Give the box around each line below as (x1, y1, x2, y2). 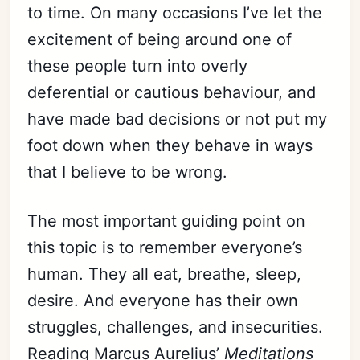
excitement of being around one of (27, 30, 292, 49)
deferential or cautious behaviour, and (27, 83, 317, 102)
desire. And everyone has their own (27, 291, 299, 310)
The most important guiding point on (27, 211, 306, 231)
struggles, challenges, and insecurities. (27, 317, 324, 337)
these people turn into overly (27, 56, 248, 76)
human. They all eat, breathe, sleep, (27, 264, 302, 284)
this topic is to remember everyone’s (27, 238, 303, 257)
